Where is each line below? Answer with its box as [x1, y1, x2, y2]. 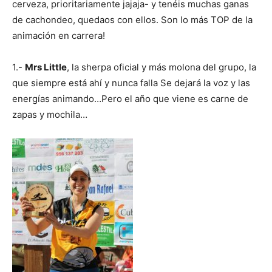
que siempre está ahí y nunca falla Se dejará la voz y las [12, 76, 250, 89]
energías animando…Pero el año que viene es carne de [12, 92, 248, 104]
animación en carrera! [12, 29, 105, 41]
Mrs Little [25, 61, 67, 73]
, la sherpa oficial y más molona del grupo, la [67, 61, 256, 73]
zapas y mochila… [12, 108, 87, 120]
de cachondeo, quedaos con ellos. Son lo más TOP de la [12, 13, 253, 25]
